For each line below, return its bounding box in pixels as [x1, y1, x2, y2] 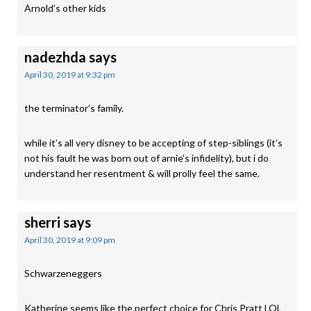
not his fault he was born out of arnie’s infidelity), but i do [24, 152, 269, 164]
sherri [24, 214, 60, 230]
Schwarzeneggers [24, 267, 102, 279]
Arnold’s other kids [24, 2, 106, 14]
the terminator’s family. [24, 102, 124, 114]
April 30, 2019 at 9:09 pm [24, 235, 115, 245]
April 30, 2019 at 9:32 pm [24, 69, 115, 80]
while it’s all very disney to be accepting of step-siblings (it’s [24, 137, 283, 149]
